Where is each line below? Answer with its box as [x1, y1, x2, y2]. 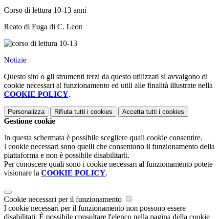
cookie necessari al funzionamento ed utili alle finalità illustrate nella [4, 81, 213, 90]
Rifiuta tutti [54, 108, 85, 116]
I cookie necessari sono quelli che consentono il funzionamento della [4, 142, 215, 151]
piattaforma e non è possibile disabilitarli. [4, 151, 130, 160]
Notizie [4, 56, 26, 65]
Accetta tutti [122, 108, 157, 116]
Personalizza [8, 108, 44, 116]
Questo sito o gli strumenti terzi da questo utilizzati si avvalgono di [4, 72, 208, 81]
